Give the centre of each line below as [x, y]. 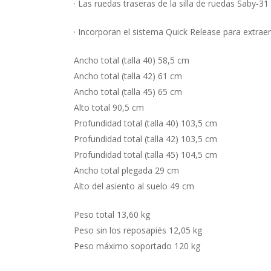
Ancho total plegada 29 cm [126, 170]
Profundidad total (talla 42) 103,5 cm [145, 139]
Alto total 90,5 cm [109, 107]
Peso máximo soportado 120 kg [137, 246]
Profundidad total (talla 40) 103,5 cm [145, 123]
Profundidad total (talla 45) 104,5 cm [145, 155]
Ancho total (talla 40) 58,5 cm [132, 60]
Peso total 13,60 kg [112, 214]
